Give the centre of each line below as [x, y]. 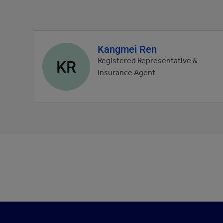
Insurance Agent [126, 74]
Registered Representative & [148, 62]
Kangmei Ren [127, 49]
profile [54, 62]
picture [56, 75]
